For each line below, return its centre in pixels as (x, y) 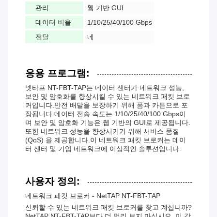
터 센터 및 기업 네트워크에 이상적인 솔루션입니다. (103, 149)
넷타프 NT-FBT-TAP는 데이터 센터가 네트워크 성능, (105, 88)
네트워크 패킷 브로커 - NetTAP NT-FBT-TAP (93, 196)
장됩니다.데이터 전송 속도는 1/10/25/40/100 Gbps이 (106, 114)
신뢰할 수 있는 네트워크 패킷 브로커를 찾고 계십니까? (108, 208)
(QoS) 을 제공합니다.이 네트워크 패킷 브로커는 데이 (106, 140)
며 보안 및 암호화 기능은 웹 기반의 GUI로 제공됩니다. (108, 123)
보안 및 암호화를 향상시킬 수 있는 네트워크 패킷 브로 (108, 97)
